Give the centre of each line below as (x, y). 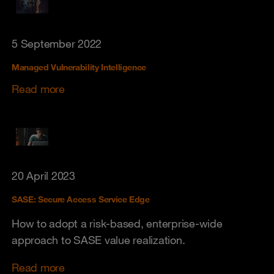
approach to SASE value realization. (98, 239)
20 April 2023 (43, 175)
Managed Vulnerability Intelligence (79, 67)
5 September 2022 (57, 43)
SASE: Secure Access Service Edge (81, 199)
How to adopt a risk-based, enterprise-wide (117, 223)
